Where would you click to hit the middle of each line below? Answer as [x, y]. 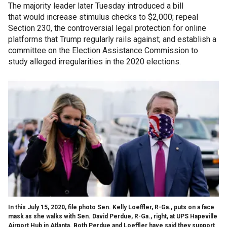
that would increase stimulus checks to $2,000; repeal [103, 17]
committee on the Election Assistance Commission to [103, 50]
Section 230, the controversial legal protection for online [107, 28]
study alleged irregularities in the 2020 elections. [96, 61]
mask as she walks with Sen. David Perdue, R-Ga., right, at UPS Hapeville [113, 216]
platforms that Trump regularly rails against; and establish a [112, 39]
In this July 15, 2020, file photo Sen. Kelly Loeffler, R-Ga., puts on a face [111, 207]
